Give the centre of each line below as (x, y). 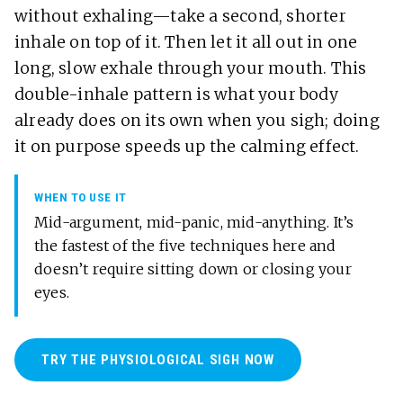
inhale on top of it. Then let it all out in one (186, 43)
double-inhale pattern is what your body (176, 95)
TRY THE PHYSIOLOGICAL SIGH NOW (158, 360)
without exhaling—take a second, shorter (180, 17)
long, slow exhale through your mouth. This (191, 69)
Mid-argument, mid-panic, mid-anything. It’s (194, 223)
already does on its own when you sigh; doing (197, 121)
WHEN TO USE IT (81, 197)
